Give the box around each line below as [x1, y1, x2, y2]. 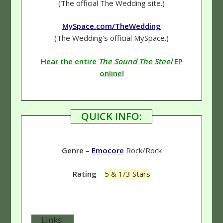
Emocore [91, 145, 124, 156]
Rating [73, 168, 97, 179]
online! [99, 68, 124, 78]
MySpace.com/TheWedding [62, 21, 161, 31]
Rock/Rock [123, 145, 162, 156]
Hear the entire [40, 56, 99, 66]
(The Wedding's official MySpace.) [54, 33, 169, 43]
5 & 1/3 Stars [105, 168, 150, 179]
